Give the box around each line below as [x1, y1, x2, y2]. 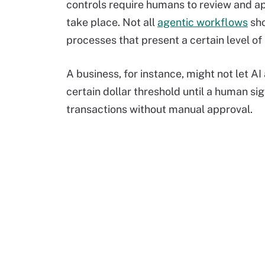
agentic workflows [157, 16, 248, 28]
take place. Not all [66, 16, 157, 28]
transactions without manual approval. [66, 103, 253, 115]
